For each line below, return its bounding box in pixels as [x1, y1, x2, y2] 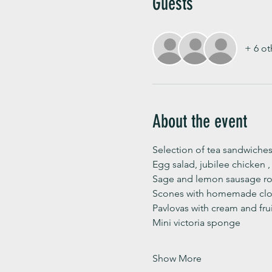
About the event [152, 110, 247, 132]
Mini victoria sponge [152, 216, 243, 228]
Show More [152, 252, 202, 264]
